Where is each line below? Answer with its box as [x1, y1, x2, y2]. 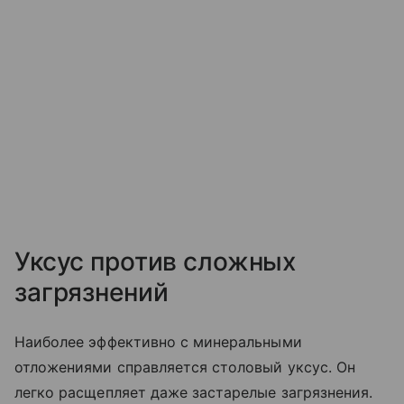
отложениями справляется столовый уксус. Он [14, 357, 356, 376]
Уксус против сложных [14, 245, 297, 277]
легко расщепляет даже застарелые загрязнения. [14, 382, 373, 401]
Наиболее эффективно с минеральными [14, 332, 302, 351]
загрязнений [14, 276, 175, 308]
